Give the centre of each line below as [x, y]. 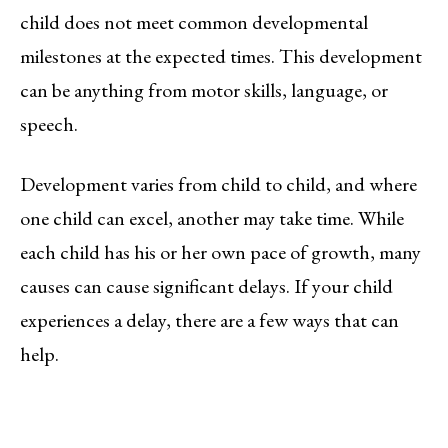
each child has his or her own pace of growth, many [220, 251]
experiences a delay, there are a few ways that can [209, 319]
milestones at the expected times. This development [221, 55]
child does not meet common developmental [194, 21]
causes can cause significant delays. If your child [206, 285]
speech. [49, 123]
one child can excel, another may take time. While [212, 217]
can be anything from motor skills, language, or [204, 89]
